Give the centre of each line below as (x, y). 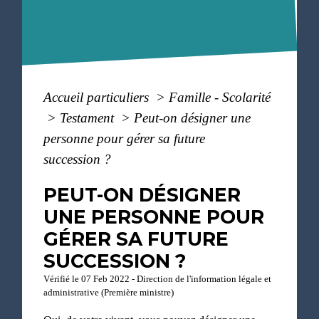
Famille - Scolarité (220, 97)
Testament (89, 118)
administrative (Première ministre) (109, 292)
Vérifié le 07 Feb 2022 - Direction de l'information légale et (158, 279)
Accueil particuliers (98, 97)
